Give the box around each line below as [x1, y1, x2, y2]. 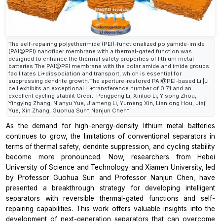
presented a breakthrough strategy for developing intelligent [6, 184, 215, 192]
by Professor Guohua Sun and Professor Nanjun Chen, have [6, 173, 215, 182]
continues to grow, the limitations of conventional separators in [6, 132, 215, 140]
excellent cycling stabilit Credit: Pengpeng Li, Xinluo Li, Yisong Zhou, [8, 92, 196, 99]
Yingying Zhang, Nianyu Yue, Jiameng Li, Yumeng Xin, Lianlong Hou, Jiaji [8, 99, 207, 107]
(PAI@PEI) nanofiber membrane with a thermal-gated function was [8, 47, 192, 55]
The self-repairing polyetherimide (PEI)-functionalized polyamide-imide [8, 40, 205, 47]
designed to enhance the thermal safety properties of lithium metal [8, 55, 194, 62]
